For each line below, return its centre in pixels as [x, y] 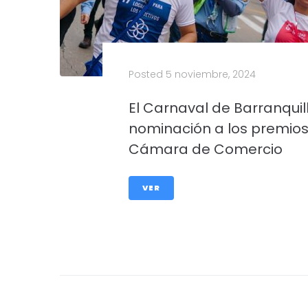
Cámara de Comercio [206, 149]
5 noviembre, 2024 [211, 74]
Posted [147, 74]
